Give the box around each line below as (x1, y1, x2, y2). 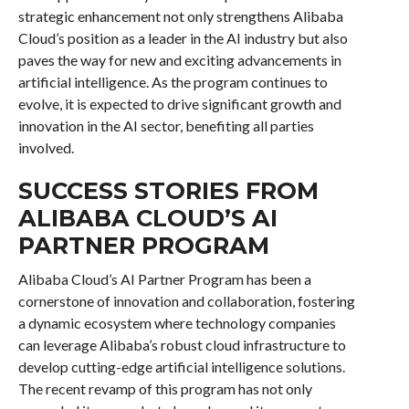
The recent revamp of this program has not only (17, 379, 312, 397)
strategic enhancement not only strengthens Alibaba (17, 6, 343, 25)
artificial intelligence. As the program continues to (17, 72, 328, 90)
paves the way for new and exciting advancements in (17, 50, 341, 68)
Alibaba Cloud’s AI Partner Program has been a (17, 269, 311, 288)
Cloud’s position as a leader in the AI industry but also (17, 28, 348, 47)
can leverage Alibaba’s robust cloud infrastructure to (17, 335, 346, 353)
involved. (17, 138, 74, 156)
